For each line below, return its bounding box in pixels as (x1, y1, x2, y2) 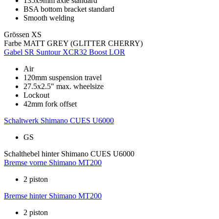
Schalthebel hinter (4, 150, 59, 158)
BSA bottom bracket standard (23, 5, 114, 14)
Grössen (4, 30, 29, 39)
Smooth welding (23, 14, 74, 22)
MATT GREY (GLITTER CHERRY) (23, 39, 143, 48)
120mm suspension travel (23, 73, 102, 82)
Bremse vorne (4, 158, 47, 167)
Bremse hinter (4, 192, 47, 200)
